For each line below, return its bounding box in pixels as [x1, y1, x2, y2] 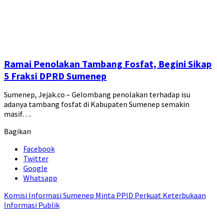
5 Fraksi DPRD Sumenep [4, 70, 107, 82]
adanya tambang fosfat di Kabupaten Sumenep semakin [4, 99, 189, 109]
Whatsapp [23, 173, 57, 183]
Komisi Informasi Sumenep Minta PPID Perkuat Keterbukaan [4, 190, 206, 201]
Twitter [23, 154, 48, 164]
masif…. [4, 109, 31, 119]
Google [23, 163, 47, 173]
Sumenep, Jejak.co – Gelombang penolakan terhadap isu [4, 90, 190, 100]
